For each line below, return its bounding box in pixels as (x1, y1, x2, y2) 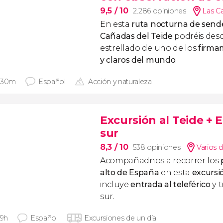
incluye (100, 180, 131, 189)
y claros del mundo (100, 55, 176, 65)
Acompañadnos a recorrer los (100, 156, 219, 165)
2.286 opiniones (133, 6, 186, 15)
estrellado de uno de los (100, 43, 198, 53)
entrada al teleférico (130, 180, 211, 189)
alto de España (100, 168, 159, 177)
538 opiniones (133, 143, 181, 152)
